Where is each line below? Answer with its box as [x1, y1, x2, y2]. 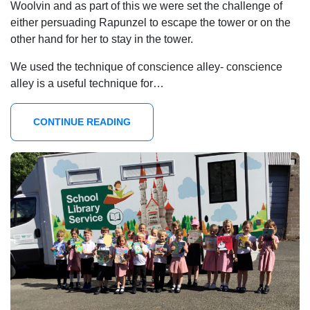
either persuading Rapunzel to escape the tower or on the [10, 17, 291, 29]
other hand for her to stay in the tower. [10, 33, 193, 46]
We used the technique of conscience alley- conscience [10, 61, 282, 73]
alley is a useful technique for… [10, 77, 164, 90]
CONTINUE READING [33, 116, 131, 128]
